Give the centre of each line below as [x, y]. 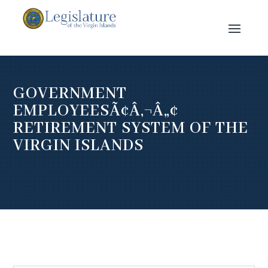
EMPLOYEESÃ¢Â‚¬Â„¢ [96, 111]
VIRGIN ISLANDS [79, 146]
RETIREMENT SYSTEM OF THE [131, 128]
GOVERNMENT [70, 94]
